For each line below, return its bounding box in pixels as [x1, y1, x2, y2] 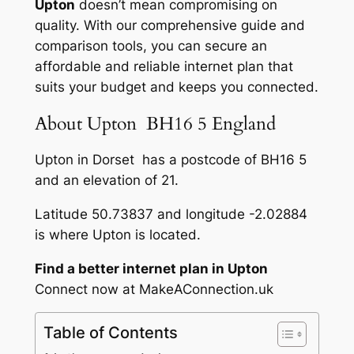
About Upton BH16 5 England [34, 111, 276, 136]
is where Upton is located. [34, 226, 201, 243]
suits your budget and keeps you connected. [34, 79, 318, 96]
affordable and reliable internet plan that [34, 58, 293, 75]
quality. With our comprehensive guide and [34, 17, 305, 34]
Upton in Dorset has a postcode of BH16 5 [34, 151, 307, 168]
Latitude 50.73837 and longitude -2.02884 [34, 205, 307, 222]
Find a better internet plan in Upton [34, 260, 268, 277]
